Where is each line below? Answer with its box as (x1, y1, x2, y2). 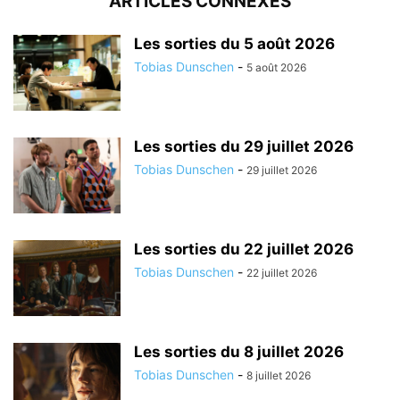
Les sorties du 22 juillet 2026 (134, 239, 354, 258)
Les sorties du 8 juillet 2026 (134, 342, 344, 361)
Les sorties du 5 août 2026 (134, 34, 335, 53)
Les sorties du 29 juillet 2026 (134, 137, 354, 155)
